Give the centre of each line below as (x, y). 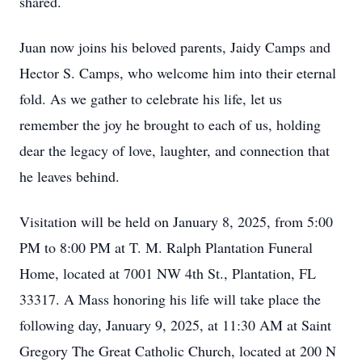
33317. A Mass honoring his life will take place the (170, 299)
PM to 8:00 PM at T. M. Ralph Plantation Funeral (166, 247)
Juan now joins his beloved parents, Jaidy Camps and (175, 47)
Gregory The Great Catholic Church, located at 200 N (178, 351)
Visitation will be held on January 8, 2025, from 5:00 (176, 221)
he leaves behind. (69, 176)
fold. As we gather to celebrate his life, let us (151, 99)
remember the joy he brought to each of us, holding (170, 124)
